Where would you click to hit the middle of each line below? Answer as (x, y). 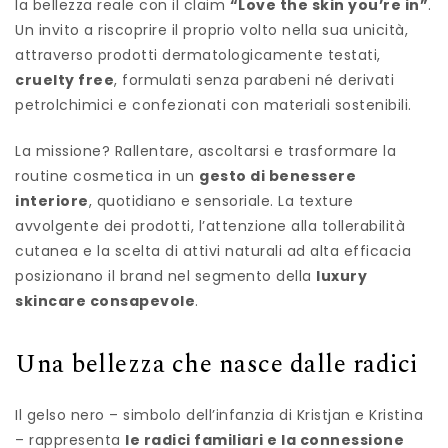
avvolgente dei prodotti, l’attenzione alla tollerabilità (210, 226)
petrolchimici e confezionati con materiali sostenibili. (213, 105)
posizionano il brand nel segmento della (165, 276)
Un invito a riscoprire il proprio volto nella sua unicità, (211, 30)
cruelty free (64, 80)
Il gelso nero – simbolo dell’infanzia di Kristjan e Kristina (219, 414)
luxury (341, 276)
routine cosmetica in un (107, 176)
